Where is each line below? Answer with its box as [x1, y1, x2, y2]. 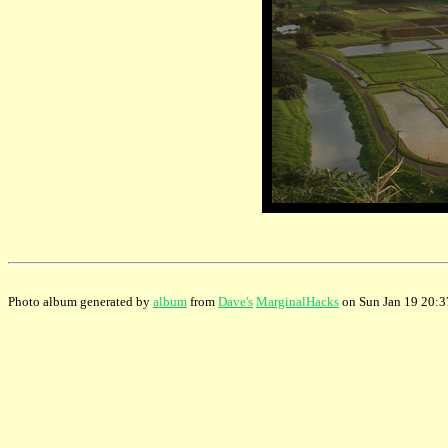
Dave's [218, 294, 253, 309]
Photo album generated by [8, 294, 153, 309]
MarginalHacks [256, 294, 339, 309]
